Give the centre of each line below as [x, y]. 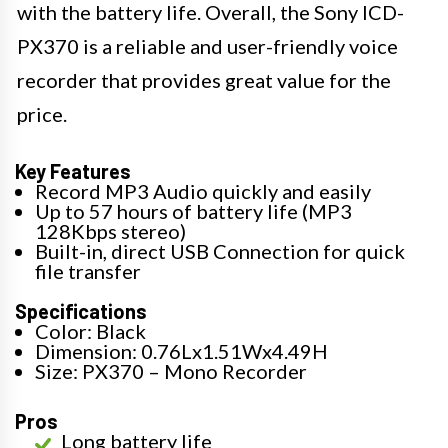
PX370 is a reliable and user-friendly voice [207, 46]
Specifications [81, 311]
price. [42, 114]
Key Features [73, 171]
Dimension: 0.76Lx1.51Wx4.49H [181, 351]
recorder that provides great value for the [204, 80]
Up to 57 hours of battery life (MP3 [193, 211]
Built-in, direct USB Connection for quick [220, 251]
